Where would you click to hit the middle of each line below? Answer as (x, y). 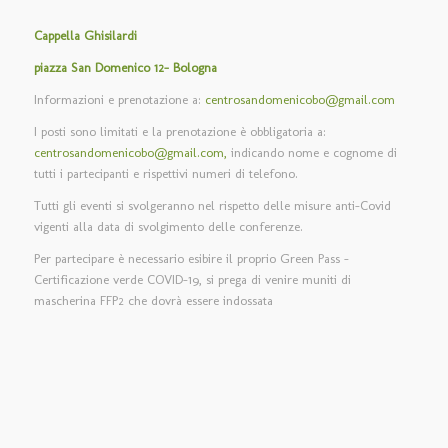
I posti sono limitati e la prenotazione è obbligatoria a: (179, 131)
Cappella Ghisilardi (85, 35)
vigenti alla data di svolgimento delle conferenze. (168, 226)
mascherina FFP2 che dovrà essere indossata (153, 301)
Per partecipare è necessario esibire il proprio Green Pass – (191, 259)
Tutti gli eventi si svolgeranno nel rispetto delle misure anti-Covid (212, 205)
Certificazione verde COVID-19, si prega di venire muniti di (192, 280)
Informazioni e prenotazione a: (119, 99)
